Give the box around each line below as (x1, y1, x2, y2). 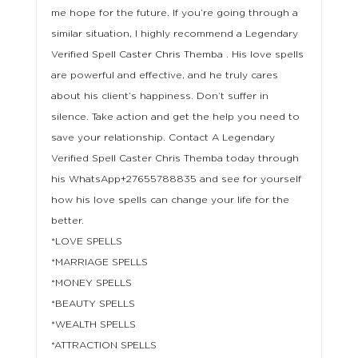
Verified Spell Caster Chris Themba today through (50, 153, 299, 164)
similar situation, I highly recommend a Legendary (50, 29, 298, 39)
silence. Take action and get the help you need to (50, 112, 300, 122)
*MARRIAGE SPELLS (50, 257, 148, 268)
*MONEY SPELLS (50, 278, 132, 288)
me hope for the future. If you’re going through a (50, 8, 298, 18)
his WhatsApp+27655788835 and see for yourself (50, 174, 301, 185)
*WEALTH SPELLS (50, 320, 136, 330)
